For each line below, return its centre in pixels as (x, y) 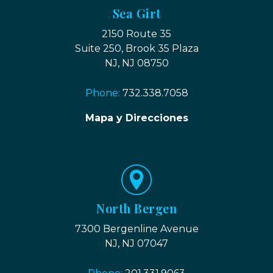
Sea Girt (136, 13)
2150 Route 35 (136, 34)
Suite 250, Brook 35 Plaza (136, 48)
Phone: (104, 93)
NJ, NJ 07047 (136, 243)
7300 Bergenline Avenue (136, 229)
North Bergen (136, 208)
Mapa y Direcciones (136, 118)
